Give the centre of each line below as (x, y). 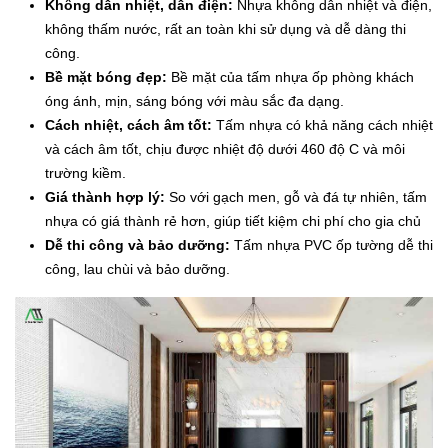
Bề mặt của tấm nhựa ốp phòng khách (290, 77)
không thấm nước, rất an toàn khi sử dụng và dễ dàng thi (225, 29)
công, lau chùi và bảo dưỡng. (139, 269)
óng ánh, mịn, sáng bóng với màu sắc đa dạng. (196, 101)
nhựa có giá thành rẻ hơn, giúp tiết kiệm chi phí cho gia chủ (233, 221)
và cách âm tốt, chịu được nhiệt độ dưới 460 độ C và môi (225, 149)
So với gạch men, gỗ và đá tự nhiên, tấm (296, 197)
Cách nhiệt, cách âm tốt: (128, 125)
